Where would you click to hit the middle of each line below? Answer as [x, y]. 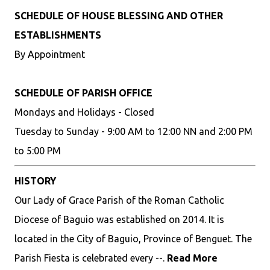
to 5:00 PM [38, 151]
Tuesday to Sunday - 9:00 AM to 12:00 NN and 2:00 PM [133, 131]
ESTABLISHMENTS [58, 35]
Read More [192, 258]
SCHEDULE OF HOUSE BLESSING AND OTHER [119, 16]
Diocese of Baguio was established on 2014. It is [119, 219]
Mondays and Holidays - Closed [84, 112]
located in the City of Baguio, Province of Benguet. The [133, 239]
